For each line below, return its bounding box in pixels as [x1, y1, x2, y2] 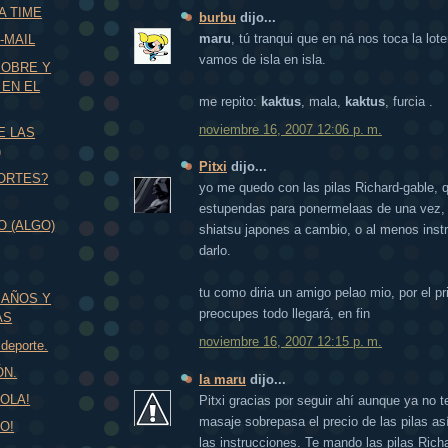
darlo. [199, 243, 231, 259]
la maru [199, 371, 246, 387]
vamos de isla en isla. [199, 52, 326, 68]
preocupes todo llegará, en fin [199, 306, 370, 322]
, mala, [301, 94, 345, 110]
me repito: [199, 94, 261, 110]
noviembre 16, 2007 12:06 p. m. [199, 121, 382, 137]
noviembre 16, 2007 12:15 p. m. [199, 334, 382, 350]
